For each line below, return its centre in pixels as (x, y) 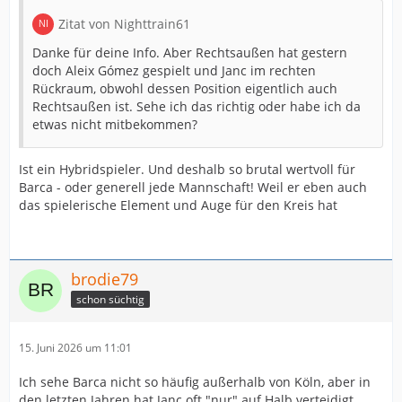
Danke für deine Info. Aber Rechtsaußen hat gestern (190, 52)
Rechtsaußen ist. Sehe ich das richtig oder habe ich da (197, 106)
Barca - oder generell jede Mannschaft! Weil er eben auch (193, 187)
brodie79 (105, 279)
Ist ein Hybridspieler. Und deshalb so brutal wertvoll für (187, 169)
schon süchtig (110, 300)
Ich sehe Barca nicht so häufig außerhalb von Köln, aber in (195, 381)
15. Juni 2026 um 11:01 (75, 347)
